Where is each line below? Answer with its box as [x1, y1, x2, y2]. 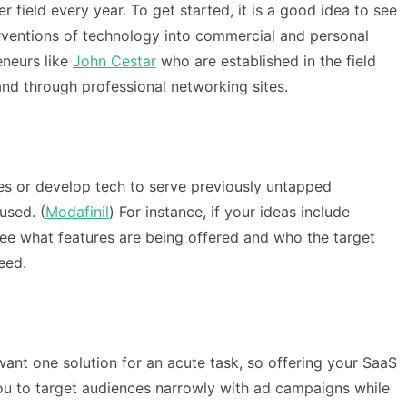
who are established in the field [156, 52, 376, 70]
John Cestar [73, 52, 156, 70]
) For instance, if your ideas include [109, 202, 350, 221]
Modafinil [45, 202, 109, 221]
